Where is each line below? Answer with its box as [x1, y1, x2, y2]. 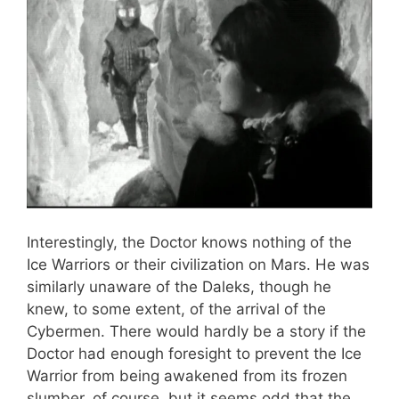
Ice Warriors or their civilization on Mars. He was [27, 255, 370, 273]
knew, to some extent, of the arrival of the [27, 299, 326, 318]
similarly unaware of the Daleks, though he [27, 277, 331, 296]
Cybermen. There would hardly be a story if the [27, 322, 366, 340]
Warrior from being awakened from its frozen [27, 366, 347, 385]
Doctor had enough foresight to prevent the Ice [27, 344, 362, 362]
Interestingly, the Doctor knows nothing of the [27, 232, 352, 251]
